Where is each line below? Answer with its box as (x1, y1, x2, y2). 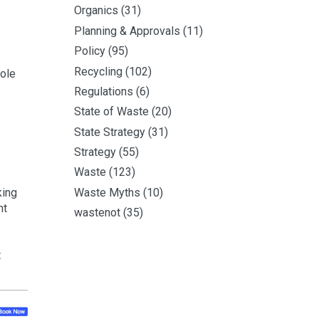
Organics (74, 4, 118, 18)
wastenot (74, 206, 120, 220)
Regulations (74, 84, 133, 98)
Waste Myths (74, 185, 140, 199)
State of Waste (74, 105, 149, 119)
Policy (74, 44, 105, 58)
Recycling (74, 64, 122, 78)
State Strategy (74, 125, 145, 139)
